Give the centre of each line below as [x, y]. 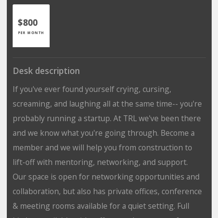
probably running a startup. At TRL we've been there [107, 118]
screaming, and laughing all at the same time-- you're [107, 103]
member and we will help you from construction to [102, 147]
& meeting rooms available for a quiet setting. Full [101, 206]
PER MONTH [31, 32]
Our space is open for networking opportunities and [106, 176]
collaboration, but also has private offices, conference [107, 191]
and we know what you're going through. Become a [103, 133]
